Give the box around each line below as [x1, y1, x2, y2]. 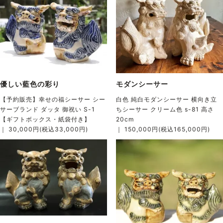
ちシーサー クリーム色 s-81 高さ [115, 106, 214, 113]
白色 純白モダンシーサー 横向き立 [115, 96, 217, 104]
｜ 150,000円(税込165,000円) [115, 125, 210, 133]
